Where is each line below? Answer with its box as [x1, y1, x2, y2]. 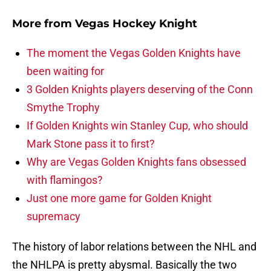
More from [12, 17, 75, 31]
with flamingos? [27, 174, 103, 187]
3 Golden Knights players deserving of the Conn [27, 83, 253, 96]
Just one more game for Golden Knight [27, 192, 212, 205]
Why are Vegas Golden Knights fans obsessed [27, 155, 246, 169]
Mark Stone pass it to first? [27, 137, 155, 151]
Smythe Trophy [27, 101, 100, 114]
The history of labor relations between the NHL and [12, 240, 256, 253]
